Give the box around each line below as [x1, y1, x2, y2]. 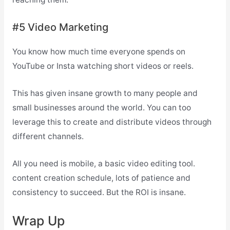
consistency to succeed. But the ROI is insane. [12, 187, 186, 197]
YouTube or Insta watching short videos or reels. [12, 61, 194, 71]
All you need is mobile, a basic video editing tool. [12, 158, 195, 168]
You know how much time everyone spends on [12, 47, 185, 57]
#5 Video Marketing [12, 21, 108, 34]
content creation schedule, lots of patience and [12, 172, 190, 183]
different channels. [12, 131, 84, 141]
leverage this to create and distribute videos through [12, 117, 212, 127]
